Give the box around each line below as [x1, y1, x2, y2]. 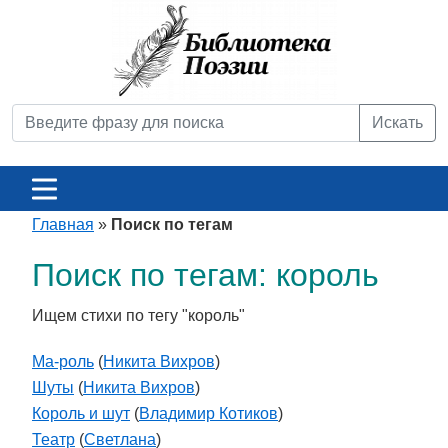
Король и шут [32, 405, 130, 422]
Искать [372, 114, 423, 131]
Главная [32, 216, 94, 233]
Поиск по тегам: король [32, 257, 379, 293]
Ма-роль [32, 353, 94, 370]
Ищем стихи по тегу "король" [32, 307, 245, 324]
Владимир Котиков [139, 405, 278, 422]
